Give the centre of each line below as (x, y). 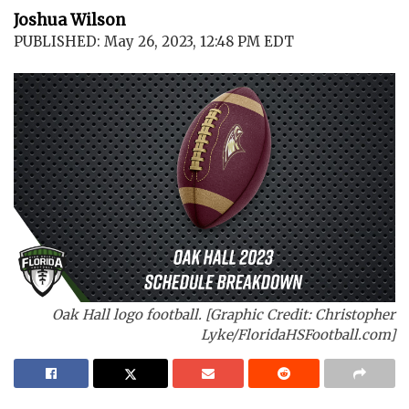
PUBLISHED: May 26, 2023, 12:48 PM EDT (154, 42)
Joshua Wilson (70, 20)
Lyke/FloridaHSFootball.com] (298, 334)
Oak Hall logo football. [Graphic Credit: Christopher (224, 314)
